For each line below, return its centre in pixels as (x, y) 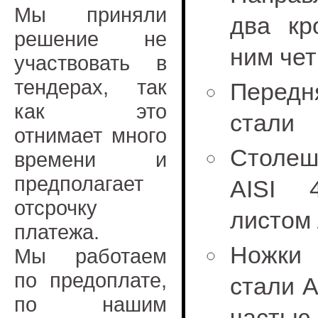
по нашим (91, 304)
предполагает (79, 183)
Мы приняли (91, 15)
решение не (91, 39)
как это (91, 111)
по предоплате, (91, 280)
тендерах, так (91, 87)
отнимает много (91, 135)
